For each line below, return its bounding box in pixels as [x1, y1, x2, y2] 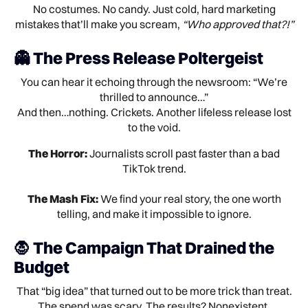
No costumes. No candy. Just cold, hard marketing [32, 2, 276, 16]
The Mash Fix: [27, 192, 98, 206]
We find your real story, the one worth [98, 192, 281, 206]
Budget [14, 256, 69, 277]
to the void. [127, 120, 181, 134]
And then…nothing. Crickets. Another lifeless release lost [16, 105, 291, 119]
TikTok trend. [122, 162, 186, 175]
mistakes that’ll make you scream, [14, 17, 182, 31]
